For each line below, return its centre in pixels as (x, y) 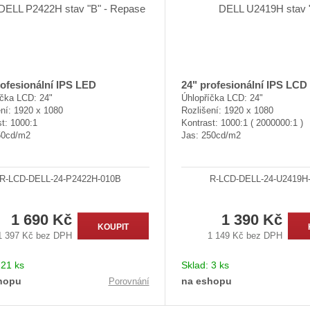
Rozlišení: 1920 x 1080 (227, 111)
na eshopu (206, 281)
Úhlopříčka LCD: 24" (222, 98)
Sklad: (196, 265)
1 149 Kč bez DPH (245, 235)
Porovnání (129, 282)
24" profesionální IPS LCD (244, 85)
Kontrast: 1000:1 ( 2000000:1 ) (242, 123)
